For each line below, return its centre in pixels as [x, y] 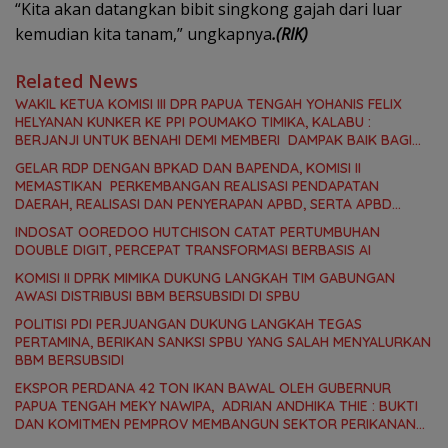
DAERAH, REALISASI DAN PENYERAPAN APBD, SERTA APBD [203, 204]
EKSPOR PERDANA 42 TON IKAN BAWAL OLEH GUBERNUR [203, 388]
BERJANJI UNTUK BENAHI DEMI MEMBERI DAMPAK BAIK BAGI [213, 140]
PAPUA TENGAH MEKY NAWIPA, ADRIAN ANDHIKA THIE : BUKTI [216, 406]
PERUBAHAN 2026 [73, 222]
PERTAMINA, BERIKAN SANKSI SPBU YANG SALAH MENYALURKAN [223, 342]
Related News [76, 81]
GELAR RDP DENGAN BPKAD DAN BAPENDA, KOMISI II [188, 168]
